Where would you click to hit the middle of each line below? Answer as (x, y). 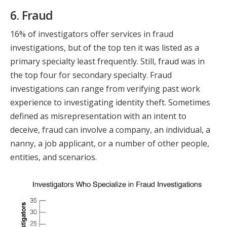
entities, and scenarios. (53, 157)
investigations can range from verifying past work (105, 88)
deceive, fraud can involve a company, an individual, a (110, 129)
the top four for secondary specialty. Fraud (91, 75)
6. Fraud (32, 15)
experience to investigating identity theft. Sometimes (110, 102)
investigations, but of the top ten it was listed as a (105, 47)
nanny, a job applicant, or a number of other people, (110, 143)
